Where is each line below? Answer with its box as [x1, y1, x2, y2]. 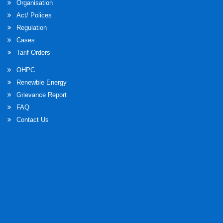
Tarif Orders [16, 49, 50, 57]
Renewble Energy [16, 79, 67, 87]
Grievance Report [16, 91, 67, 99]
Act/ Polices [16, 11, 52, 19]
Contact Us [16, 116, 49, 124]
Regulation [16, 24, 47, 32]
